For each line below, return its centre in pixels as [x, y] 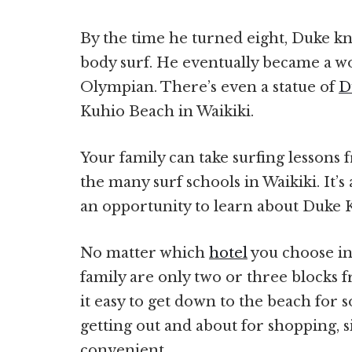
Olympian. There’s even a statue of [209, 88]
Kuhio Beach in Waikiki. [169, 112]
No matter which [145, 253]
